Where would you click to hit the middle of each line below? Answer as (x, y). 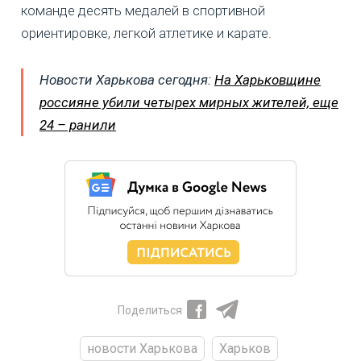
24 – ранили (78, 125)
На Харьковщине (268, 80)
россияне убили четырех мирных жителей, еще (189, 103)
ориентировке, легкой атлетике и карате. (146, 33)
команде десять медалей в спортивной (143, 11)
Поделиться (150, 311)
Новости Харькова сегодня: (127, 80)
